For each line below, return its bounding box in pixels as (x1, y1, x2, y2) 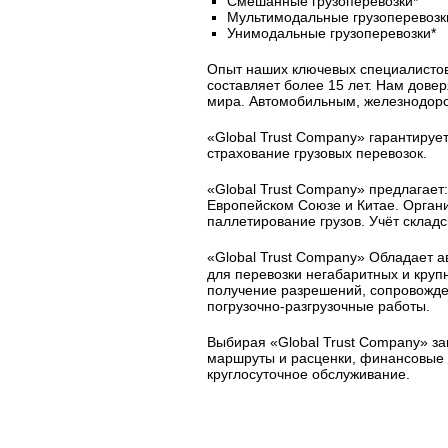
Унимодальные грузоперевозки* (227, 25, 437, 41)
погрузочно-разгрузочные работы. (207, 298, 431, 314)
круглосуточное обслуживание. (207, 366, 411, 382)
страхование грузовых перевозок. (207, 145, 428, 161)
